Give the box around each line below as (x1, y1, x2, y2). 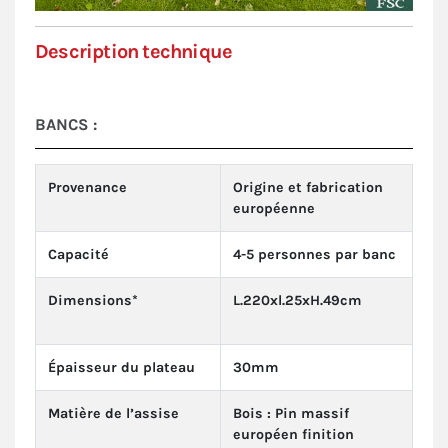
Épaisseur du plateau (48, 359, 195, 377)
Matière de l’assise (48, 405, 179, 423)
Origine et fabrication (233, 179, 383, 197)
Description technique (35, 40, 233, 64)
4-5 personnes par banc (233, 246, 396, 264)
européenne (233, 200, 315, 218)
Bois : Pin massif (233, 405, 349, 423)
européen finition (233, 426, 354, 444)
